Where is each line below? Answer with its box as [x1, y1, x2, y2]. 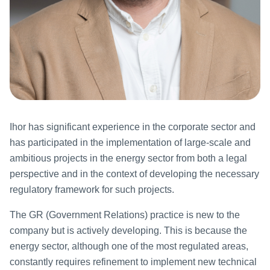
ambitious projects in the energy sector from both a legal [10, 153, 247, 164]
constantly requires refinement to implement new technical [10, 257, 257, 268]
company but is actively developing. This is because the [10, 225, 247, 236]
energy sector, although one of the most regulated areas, [10, 241, 248, 252]
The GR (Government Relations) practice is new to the [10, 210, 240, 221]
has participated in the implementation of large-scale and [10, 137, 251, 148]
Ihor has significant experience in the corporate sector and [10, 122, 256, 133]
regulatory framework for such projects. [10, 184, 174, 195]
